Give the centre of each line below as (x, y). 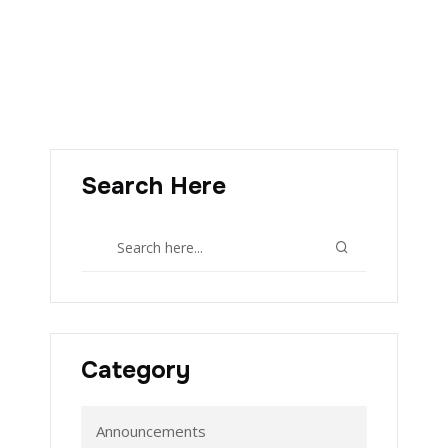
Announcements (151, 431)
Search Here (153, 186)
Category (135, 370)
